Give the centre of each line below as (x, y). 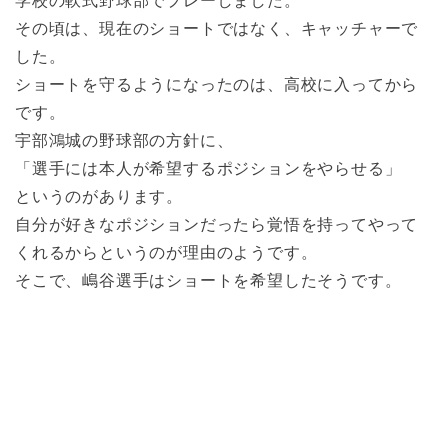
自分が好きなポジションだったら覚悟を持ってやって (217, 224)
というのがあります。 (99, 196)
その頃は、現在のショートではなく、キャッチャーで (217, 28)
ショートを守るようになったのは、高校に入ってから (217, 84)
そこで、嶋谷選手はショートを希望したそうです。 (208, 280)
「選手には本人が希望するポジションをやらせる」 (208, 168)
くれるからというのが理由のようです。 (166, 252)
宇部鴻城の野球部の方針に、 (124, 140)
